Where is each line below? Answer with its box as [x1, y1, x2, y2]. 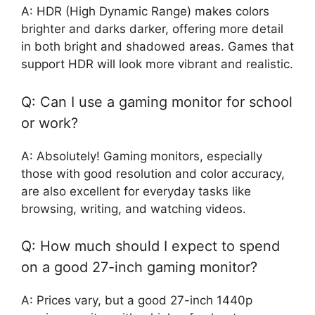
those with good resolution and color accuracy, [21, 166, 285, 181]
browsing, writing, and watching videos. [21, 201, 246, 216]
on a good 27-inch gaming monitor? [21, 259, 257, 276]
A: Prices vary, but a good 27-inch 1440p [21, 293, 252, 308]
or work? [21, 114, 78, 131]
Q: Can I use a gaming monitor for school [21, 93, 292, 110]
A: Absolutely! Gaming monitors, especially [21, 148, 262, 163]
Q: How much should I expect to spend [21, 238, 280, 255]
